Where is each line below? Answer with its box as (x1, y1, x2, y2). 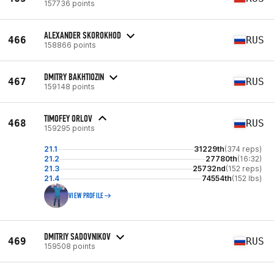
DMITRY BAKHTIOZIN (44, 70, 104, 83)
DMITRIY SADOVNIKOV (44, 230, 111, 242)
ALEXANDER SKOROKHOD (44, 29, 121, 41)
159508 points (44, 241, 95, 251)
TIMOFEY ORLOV (44, 113, 92, 124)
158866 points (44, 40, 96, 50)
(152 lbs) (232, 174, 262, 183)
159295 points (44, 124, 95, 133)
